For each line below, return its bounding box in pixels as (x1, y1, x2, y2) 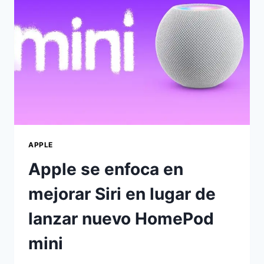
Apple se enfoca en (28, 159, 183, 180)
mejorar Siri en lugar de (28, 184, 216, 204)
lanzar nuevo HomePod (28, 209, 214, 229)
